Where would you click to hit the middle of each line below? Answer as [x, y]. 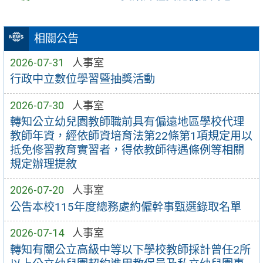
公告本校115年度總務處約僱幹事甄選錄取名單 [125, 207]
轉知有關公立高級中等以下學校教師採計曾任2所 [130, 249]
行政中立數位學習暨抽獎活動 [82, 79]
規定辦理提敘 [43, 164]
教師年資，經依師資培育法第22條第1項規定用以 [131, 136]
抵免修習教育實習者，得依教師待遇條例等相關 [127, 150]
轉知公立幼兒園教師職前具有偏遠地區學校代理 [127, 122]
